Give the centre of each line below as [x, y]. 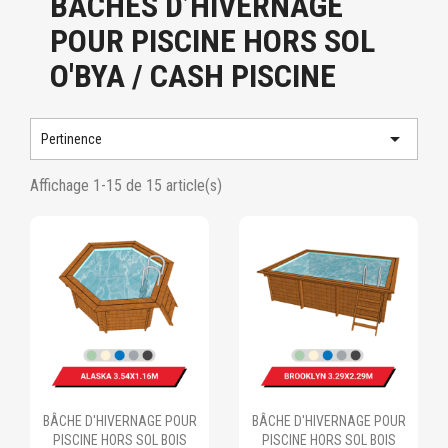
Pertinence [71, 139]
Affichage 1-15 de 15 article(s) [126, 185]
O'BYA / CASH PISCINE [193, 76]
